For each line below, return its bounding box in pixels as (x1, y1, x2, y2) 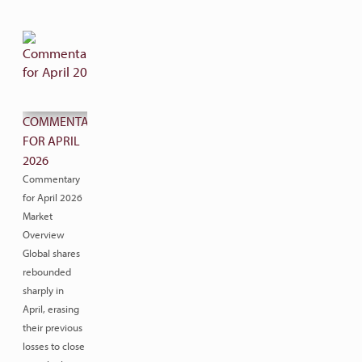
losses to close (23, 339, 85, 352)
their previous (23, 321, 82, 334)
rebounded (23, 265, 71, 278)
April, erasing (23, 302, 79, 315)
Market (23, 209, 53, 222)
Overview (23, 228, 65, 241)
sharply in (23, 284, 64, 297)
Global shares (23, 246, 80, 259)
